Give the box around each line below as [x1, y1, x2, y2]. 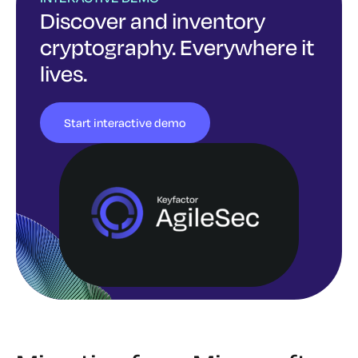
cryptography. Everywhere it [40, 33, 314, 61]
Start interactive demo [64, 115, 186, 130]
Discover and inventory [40, 6, 265, 34]
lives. [40, 59, 87, 87]
